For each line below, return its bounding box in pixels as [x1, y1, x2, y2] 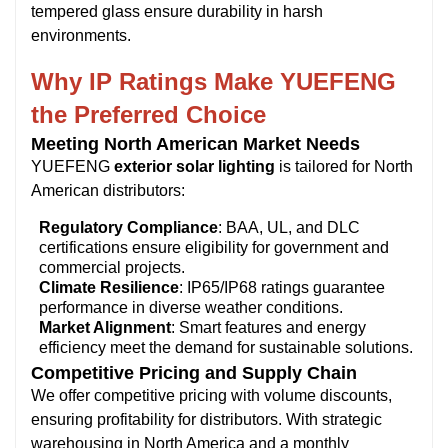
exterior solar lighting [114, 157, 275, 175]
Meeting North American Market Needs [31, 133, 360, 154]
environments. [31, 26, 131, 44]
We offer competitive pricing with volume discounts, [31, 386, 392, 404]
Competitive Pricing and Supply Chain [31, 362, 357, 383]
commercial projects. [39, 258, 185, 276]
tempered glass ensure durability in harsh [31, 2, 323, 20]
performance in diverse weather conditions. [39, 298, 343, 316]
